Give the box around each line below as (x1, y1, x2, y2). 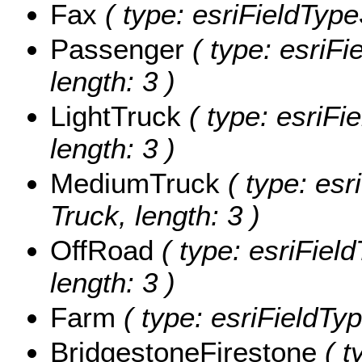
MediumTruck (50, 166, 220, 199)
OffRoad (50, 234, 154, 266)
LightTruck (50, 99, 181, 132)
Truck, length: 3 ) (50, 199, 260, 231)
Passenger (50, 32, 184, 65)
